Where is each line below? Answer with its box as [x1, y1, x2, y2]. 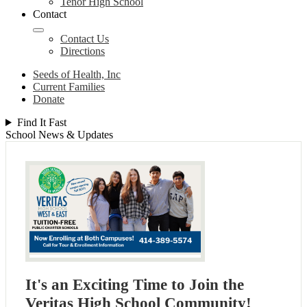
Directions [60, 45, 105, 57]
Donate [33, 93, 64, 105]
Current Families [33, 81, 105, 93]
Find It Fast [16, 116, 66, 128]
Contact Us [60, 33, 109, 45]
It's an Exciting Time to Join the [25, 275, 244, 293]
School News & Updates [5, 129, 113, 140]
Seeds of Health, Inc [33, 69, 121, 80]
